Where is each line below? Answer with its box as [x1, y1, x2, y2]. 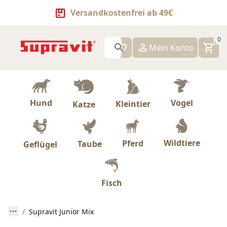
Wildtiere [163, 137, 200, 149]
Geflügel [23, 138, 57, 150]
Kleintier [116, 98, 150, 109]
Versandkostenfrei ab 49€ [70, 7, 173, 18]
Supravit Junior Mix [29, 206, 94, 216]
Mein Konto [149, 42, 194, 53]
